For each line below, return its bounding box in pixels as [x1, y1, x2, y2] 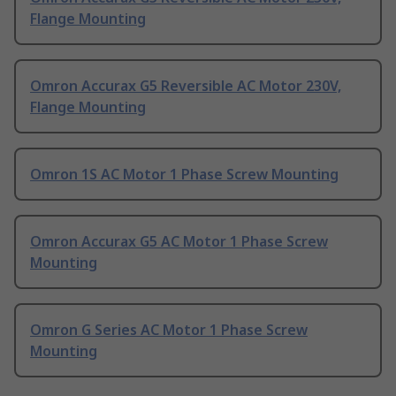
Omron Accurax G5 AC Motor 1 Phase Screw [30, 232, 328, 252]
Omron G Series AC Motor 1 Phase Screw [30, 320, 308, 340]
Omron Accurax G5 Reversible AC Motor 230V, [30, 76, 341, 96]
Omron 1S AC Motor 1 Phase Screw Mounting [30, 164, 339, 185]
